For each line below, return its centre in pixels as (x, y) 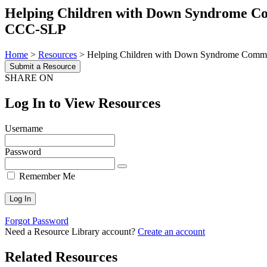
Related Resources (61, 257)
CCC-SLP (35, 29)
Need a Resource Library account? (71, 231)
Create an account (171, 231)
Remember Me (46, 176)
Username (24, 128)
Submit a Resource (43, 66)
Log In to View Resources (83, 103)
